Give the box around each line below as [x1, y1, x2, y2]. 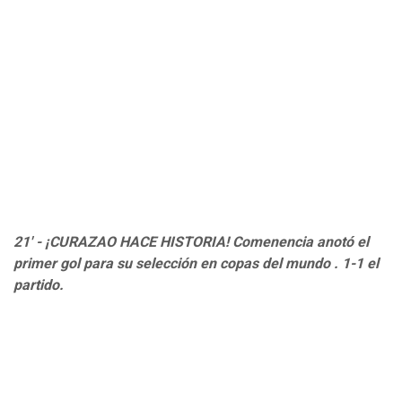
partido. [13, 276, 64, 294]
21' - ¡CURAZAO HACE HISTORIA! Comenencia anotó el [13, 233, 369, 251]
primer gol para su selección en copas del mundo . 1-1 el [13, 255, 379, 273]
